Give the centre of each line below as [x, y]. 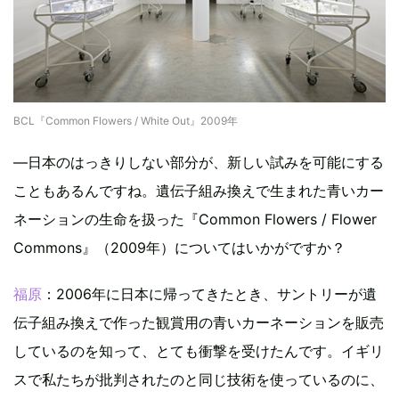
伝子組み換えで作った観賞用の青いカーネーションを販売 [199, 322]
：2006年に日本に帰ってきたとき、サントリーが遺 [209, 293]
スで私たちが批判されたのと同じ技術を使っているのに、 [199, 379]
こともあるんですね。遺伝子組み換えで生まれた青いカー [199, 190]
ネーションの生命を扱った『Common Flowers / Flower [195, 219]
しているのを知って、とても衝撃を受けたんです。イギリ [199, 350]
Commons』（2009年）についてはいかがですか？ [179, 247]
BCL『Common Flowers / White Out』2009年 [126, 120]
